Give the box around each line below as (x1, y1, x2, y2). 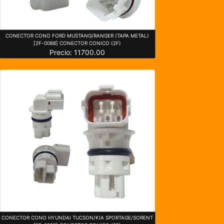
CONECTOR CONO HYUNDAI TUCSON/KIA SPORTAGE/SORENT (1, 214, 153, 220)
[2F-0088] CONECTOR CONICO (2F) (33, 39, 121, 46)
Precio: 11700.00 (49, 47, 105, 56)
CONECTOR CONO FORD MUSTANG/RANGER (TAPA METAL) (5, 32, 149, 38)
